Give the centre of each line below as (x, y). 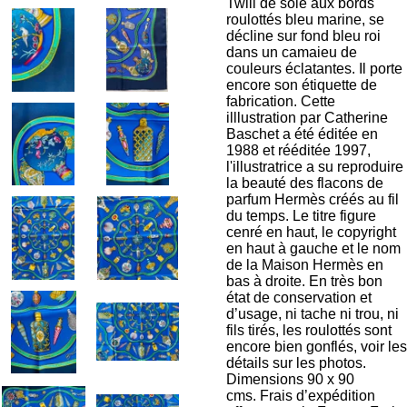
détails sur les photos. (296, 363)
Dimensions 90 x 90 (290, 379)
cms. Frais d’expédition (301, 396)
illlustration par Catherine (307, 118)
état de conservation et (299, 298)
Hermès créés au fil (337, 199)
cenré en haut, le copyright (311, 232)
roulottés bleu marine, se (305, 20)
